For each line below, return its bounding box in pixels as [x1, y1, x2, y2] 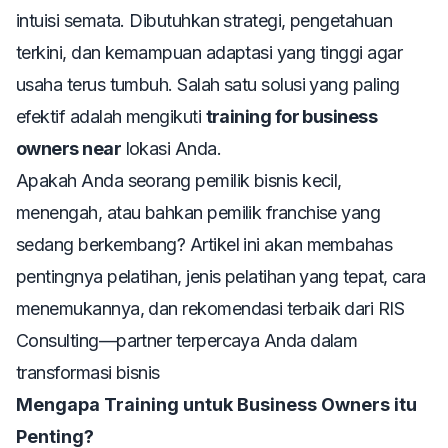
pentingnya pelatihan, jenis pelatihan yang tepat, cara [16, 266, 426, 288]
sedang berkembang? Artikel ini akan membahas [16, 234, 393, 256]
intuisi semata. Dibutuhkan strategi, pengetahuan [16, 10, 393, 32]
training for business [205, 106, 378, 128]
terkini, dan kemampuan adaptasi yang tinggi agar [16, 42, 403, 64]
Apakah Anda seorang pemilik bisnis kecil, [16, 170, 342, 192]
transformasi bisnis [16, 362, 160, 384]
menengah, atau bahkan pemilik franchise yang [16, 202, 381, 224]
